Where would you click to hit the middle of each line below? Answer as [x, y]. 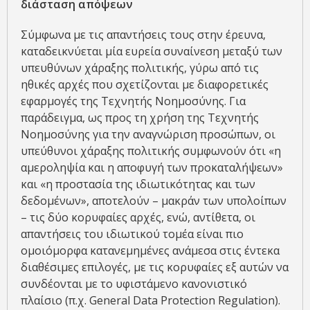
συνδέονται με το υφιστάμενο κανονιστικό [134, 284]
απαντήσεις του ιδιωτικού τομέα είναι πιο [132, 234]
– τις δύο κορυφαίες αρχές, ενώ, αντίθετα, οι [138, 218]
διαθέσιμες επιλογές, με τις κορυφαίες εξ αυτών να [155, 267]
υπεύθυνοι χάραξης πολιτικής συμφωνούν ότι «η [151, 151]
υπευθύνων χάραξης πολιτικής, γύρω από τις [140, 68]
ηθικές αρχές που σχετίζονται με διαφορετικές [145, 85]
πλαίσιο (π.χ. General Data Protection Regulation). [151, 301]
